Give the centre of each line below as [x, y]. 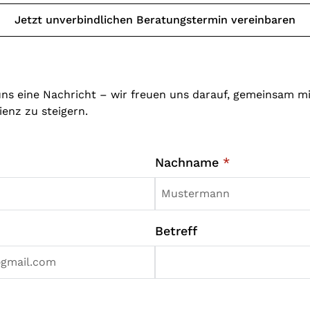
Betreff [176, 231]
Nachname [189, 163]
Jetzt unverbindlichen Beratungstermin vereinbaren [155, 20]
